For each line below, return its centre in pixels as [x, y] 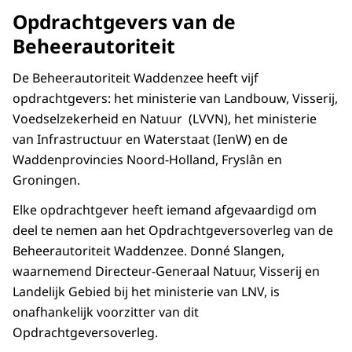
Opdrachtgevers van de [124, 22]
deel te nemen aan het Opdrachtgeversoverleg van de [173, 231]
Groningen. [46, 180]
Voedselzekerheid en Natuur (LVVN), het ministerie [165, 119]
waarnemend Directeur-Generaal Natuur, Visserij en [166, 271]
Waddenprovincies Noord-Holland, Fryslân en [147, 160]
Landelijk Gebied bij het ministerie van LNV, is [146, 292]
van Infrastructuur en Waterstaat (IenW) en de [150, 139]
